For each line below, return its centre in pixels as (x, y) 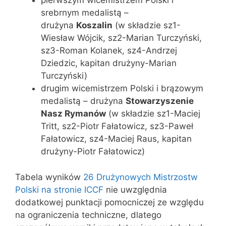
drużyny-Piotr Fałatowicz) (93, 151)
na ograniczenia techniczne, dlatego (88, 215)
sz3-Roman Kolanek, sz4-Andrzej (109, 50)
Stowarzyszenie (160, 101)
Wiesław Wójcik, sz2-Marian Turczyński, (121, 38)
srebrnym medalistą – (85, 13)
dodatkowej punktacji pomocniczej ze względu (109, 202)
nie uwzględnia (135, 189)
